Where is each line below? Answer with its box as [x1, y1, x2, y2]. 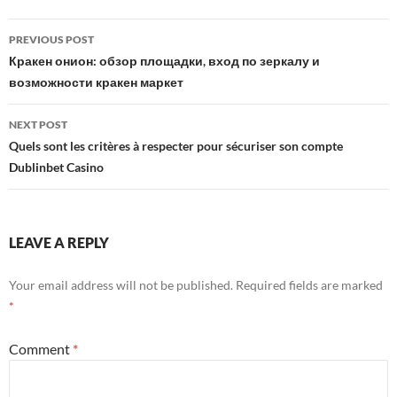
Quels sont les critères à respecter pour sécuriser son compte [9, 138, 343, 153]
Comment [9, 340, 73, 357]
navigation [8, 50, 118, 78]
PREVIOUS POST [9, 33, 94, 46]
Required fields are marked [236, 277, 383, 292]
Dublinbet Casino [9, 160, 104, 175]
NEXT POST [9, 118, 67, 131]
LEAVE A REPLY [9, 234, 109, 251]
